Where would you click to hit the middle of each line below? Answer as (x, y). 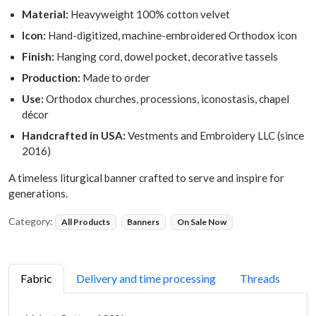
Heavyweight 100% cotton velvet (150, 14)
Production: (51, 78)
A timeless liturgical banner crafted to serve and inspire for (146, 178)
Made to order (116, 78)
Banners (144, 222)
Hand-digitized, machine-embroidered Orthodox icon (172, 36)
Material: (45, 14)
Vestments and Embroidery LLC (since (215, 136)
